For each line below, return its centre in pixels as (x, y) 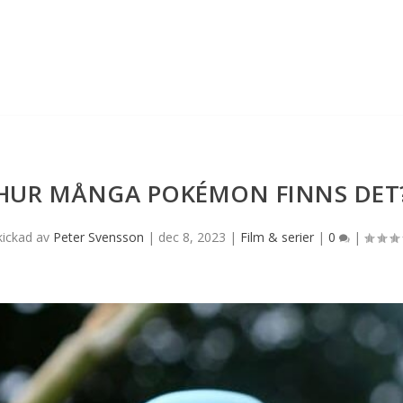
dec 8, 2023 (192, 237)
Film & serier (277, 237)
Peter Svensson (99, 237)
